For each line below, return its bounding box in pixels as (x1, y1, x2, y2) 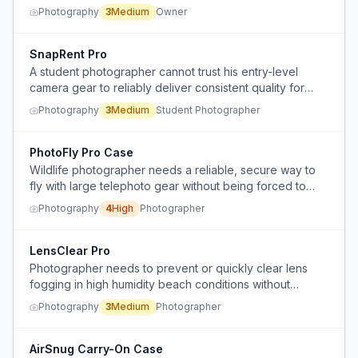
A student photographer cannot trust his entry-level (30, 65, 298, 78)
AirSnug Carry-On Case (30, 342, 163, 356)
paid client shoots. (30, 97, 125, 110)
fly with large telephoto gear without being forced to (30, 179, 306, 193)
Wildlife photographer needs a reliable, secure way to (30, 163, 316, 177)
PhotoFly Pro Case (30, 145, 133, 159)
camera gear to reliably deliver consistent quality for (30, 81, 304, 94)
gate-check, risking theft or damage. (30, 195, 222, 209)
